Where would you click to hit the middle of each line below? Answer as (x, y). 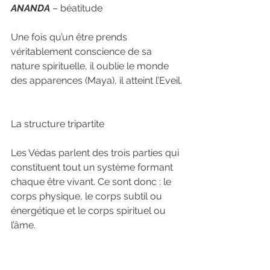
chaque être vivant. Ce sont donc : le (92, 182)
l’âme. (23, 225)
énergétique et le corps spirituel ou (89, 211)
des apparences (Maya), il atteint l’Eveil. (96, 80)
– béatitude (76, 8)
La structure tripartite (58, 124)
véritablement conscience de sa (83, 52)
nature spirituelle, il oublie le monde (91, 66)
